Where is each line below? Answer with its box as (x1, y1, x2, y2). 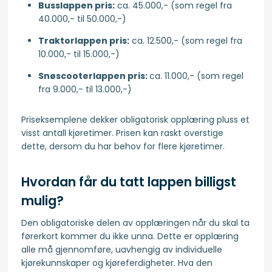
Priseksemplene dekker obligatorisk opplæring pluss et (21, 114, 250, 126)
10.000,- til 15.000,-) (38, 48, 120, 61)
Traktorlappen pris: (38, 35, 129, 47)
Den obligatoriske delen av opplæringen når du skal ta (21, 217, 250, 229)
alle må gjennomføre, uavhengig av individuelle (21, 243, 222, 256)
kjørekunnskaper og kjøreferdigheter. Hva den (21, 257, 212, 270)
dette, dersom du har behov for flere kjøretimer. (21, 140, 225, 153)
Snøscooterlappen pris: (38, 70, 149, 83)
